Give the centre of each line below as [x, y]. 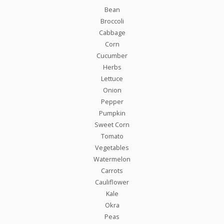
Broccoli [112, 21]
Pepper [112, 101]
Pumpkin [112, 113]
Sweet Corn [112, 124]
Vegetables [112, 147]
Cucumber [112, 55]
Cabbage [112, 32]
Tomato [112, 136]
